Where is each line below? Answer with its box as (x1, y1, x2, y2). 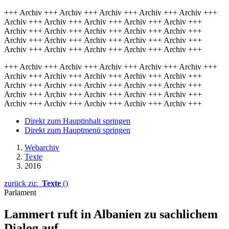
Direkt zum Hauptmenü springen (25, 126, 130, 134)
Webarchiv (25, 143, 59, 152)
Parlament (4, 188, 36, 197)
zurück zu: (4, 179, 42, 188)
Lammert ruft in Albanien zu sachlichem (4, 207, 218, 221)
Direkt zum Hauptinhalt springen (25, 117, 130, 125)
